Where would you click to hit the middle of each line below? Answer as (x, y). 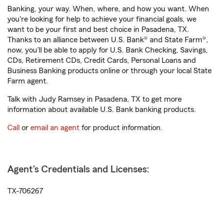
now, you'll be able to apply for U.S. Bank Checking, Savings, (108, 50)
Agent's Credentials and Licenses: (78, 169)
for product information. (121, 128)
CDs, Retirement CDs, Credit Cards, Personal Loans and (102, 60)
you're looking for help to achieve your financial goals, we (102, 19)
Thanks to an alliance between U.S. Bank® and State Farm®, (108, 40)
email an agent (55, 128)
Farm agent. (28, 81)
